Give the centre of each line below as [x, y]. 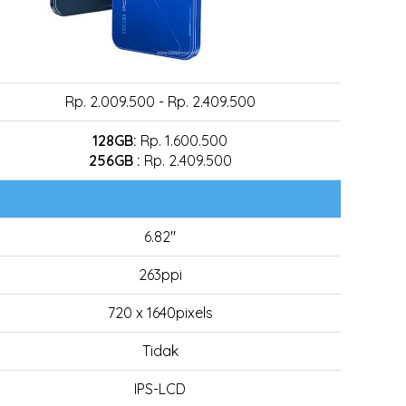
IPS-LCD [160, 389]
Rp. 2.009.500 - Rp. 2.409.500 [160, 101]
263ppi [160, 275]
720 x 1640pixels [160, 313]
